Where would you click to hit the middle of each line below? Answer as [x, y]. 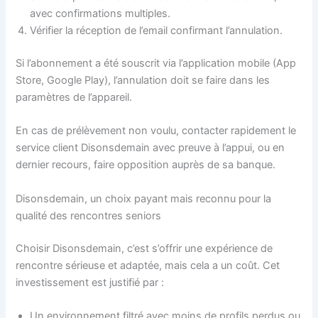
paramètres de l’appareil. [74, 97]
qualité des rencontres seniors [89, 215]
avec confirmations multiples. [100, 14]
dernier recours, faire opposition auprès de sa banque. [146, 165]
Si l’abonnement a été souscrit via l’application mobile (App [156, 63]
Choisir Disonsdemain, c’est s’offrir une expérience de [144, 248]
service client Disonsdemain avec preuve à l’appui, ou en [150, 148]
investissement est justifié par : [90, 282]
